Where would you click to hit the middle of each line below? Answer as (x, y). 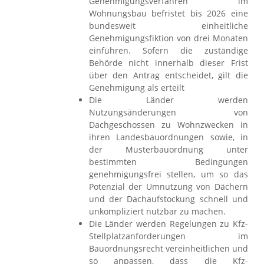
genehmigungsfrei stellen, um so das (168, 174)
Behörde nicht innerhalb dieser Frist (168, 63)
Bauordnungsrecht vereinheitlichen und (168, 248)
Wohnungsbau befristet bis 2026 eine (168, 13)
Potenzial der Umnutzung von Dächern (168, 187)
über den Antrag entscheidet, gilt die (168, 75)
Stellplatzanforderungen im (168, 236)
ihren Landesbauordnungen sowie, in (168, 137)
